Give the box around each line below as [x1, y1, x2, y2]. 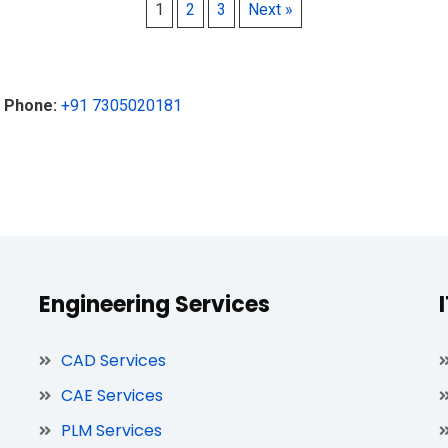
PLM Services [61, 419, 163, 442]
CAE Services [61, 384, 164, 407]
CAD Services [61, 349, 167, 372]
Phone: [4, 96, 57, 115]
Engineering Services [38, 289, 270, 320]
